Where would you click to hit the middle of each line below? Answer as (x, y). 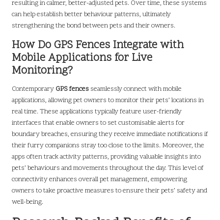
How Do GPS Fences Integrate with (98, 46)
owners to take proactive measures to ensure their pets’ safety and (110, 191)
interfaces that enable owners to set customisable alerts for (98, 123)
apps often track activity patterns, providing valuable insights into (106, 157)
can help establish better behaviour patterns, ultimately (91, 15)
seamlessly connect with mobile (135, 89)
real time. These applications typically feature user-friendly (97, 112)
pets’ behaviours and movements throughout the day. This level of (108, 168)
